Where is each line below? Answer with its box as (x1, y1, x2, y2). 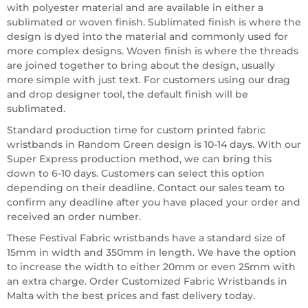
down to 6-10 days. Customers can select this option (7, 167, 265, 179)
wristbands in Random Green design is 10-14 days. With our (7, 138, 301, 151)
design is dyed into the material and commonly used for (7, 30, 288, 43)
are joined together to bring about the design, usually (7, 59, 275, 71)
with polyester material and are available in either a (7, 1, 263, 14)
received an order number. (7, 210, 141, 223)
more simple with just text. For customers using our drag (7, 74, 290, 86)
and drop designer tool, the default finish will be (7, 88, 248, 100)
